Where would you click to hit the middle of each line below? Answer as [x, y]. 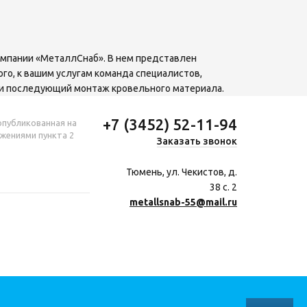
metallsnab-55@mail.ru [183, 202]
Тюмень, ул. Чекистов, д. [182, 172]
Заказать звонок [197, 141]
